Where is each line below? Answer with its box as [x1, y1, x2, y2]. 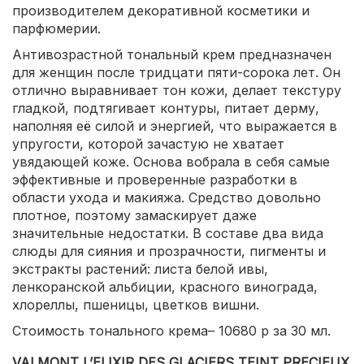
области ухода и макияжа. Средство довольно [12, 188, 321, 206]
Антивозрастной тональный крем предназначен [12, 45, 331, 63]
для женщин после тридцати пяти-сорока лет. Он [12, 63, 340, 80]
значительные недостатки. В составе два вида [12, 224, 323, 241]
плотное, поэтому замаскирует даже [12, 206, 257, 223]
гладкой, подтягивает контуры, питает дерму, [12, 99, 319, 116]
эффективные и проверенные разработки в [12, 171, 297, 188]
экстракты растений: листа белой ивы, [12, 260, 268, 277]
